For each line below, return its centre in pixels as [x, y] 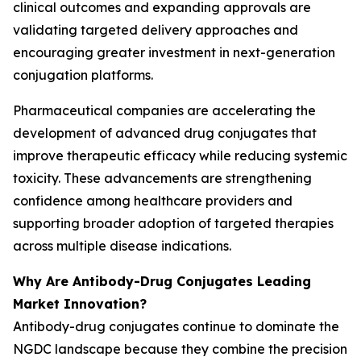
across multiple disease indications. [122, 246]
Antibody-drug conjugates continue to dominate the [176, 326]
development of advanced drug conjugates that [165, 133]
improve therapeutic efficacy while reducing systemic [180, 156]
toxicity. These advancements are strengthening [162, 178]
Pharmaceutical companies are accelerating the [164, 110]
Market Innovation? [80, 304]
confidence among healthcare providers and [153, 201]
